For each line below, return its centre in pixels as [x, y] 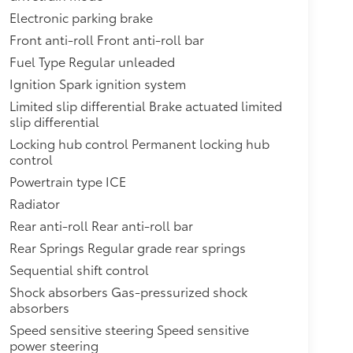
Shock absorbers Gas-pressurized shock [128, 292]
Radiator [34, 203]
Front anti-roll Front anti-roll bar [106, 39]
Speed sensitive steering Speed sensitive [129, 329]
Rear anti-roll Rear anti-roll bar [101, 225]
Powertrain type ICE [67, 181]
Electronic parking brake [81, 17]
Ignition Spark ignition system [97, 84]
